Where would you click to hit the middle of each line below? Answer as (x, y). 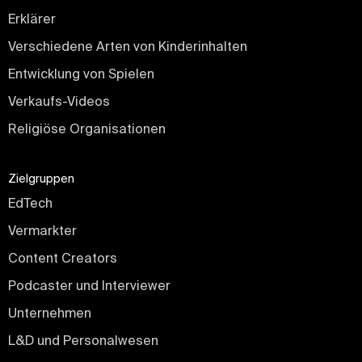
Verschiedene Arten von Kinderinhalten (128, 46)
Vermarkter (42, 231)
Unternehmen (50, 313)
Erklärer (32, 19)
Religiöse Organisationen (87, 129)
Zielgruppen (41, 179)
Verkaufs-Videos (59, 101)
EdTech (30, 203)
